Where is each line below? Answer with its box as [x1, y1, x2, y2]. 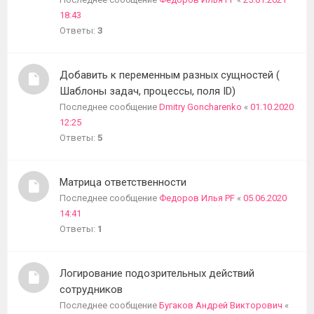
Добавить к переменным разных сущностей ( [60, 69, 280, 81]
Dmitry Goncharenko [159, 102, 242, 112]
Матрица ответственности [60, 176, 186, 189]
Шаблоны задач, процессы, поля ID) [60, 85, 235, 97]
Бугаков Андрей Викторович [159, 300, 282, 310]
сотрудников [60, 283, 123, 296]
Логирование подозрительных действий [60, 267, 254, 280]
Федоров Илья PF [159, 193, 235, 203]
